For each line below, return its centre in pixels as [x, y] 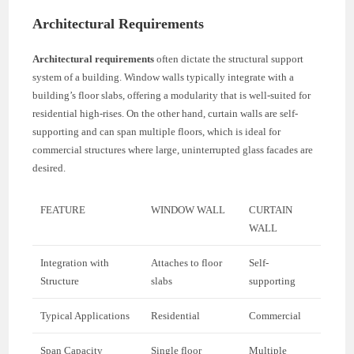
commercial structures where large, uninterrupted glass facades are [173, 149]
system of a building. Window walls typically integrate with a [164, 77]
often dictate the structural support [229, 58]
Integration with [75, 262]
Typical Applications [85, 315]
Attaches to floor [187, 262]
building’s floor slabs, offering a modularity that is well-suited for [172, 95]
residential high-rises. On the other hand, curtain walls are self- [166, 113]
